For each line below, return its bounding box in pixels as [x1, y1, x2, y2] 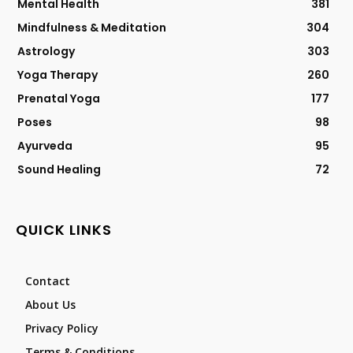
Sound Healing [17, 162, 101, 178]
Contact [25, 273, 70, 289]
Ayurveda [17, 138, 72, 154]
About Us [25, 297, 76, 313]
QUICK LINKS [16, 220, 112, 240]
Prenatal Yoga [17, 91, 100, 107]
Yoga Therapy [17, 67, 98, 84]
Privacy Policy [25, 321, 98, 336]
